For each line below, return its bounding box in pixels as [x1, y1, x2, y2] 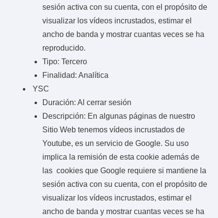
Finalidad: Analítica [42, 71, 109, 79]
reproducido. [42, 43, 86, 52]
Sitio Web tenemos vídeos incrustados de [42, 125, 185, 134]
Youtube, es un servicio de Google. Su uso [42, 139, 189, 147]
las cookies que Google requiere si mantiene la [42, 166, 206, 175]
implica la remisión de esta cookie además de [42, 152, 200, 161]
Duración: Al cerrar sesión [42, 98, 131, 107]
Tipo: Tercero [42, 57, 87, 66]
